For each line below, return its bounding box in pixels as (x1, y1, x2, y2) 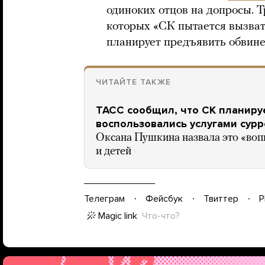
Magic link (98, 210, 137, 222)
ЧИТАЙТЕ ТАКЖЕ (96, 77, 171, 87)
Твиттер (203, 192, 238, 205)
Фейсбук (146, 192, 183, 205)
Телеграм (84, 192, 125, 205)
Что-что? (142, 210, 180, 222)
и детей (96, 146, 131, 157)
